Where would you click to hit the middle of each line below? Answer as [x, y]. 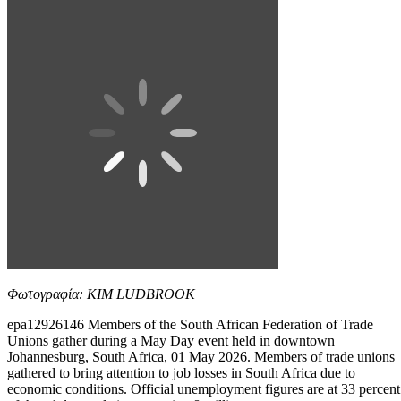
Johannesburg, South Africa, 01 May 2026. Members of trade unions [201, 356]
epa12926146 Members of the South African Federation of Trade [190, 324]
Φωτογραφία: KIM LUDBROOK [101, 294]
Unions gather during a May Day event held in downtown [171, 340]
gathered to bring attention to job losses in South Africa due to [181, 372]
